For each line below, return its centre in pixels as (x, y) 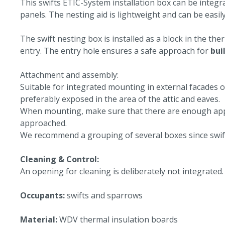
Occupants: (43, 196)
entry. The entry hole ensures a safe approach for (115, 51)
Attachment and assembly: (69, 75)
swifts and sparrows (105, 196)
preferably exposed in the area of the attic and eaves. (120, 99)
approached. (43, 123)
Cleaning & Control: (60, 159)
